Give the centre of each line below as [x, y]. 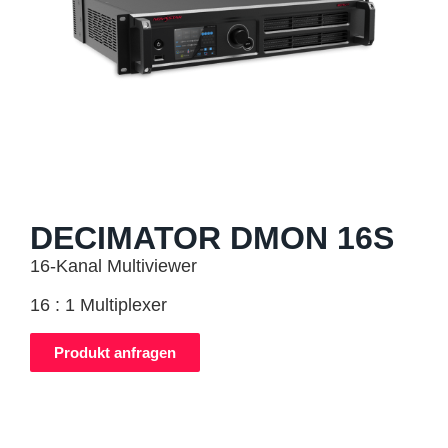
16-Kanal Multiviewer [113, 266]
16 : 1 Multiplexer [98, 305]
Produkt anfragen [115, 352]
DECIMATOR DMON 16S [212, 238]
